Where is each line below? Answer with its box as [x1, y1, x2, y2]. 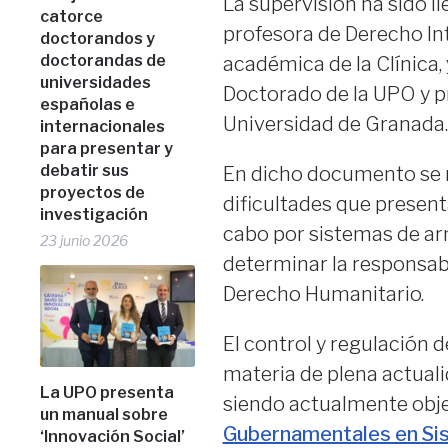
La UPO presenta [40, 382, 175, 402]
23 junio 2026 [40, 231, 129, 249]
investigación [40, 204, 149, 224]
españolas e [40, 94, 136, 114]
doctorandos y [40, 28, 156, 48]
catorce [40, 6, 104, 26]
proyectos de [40, 182, 146, 202]
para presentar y [40, 138, 174, 158]
